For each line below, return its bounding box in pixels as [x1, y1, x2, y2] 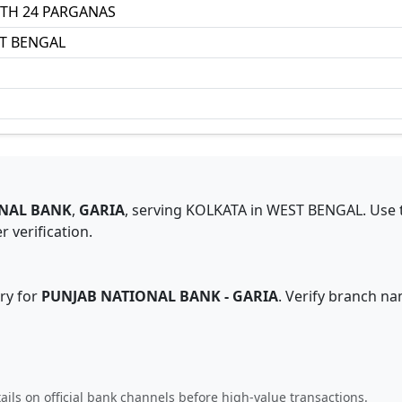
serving [132, 200, 186, 220]
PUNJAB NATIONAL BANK [41, 286, 221, 306]
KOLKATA [186, 200, 247, 220]
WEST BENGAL [267, 200, 363, 220]
